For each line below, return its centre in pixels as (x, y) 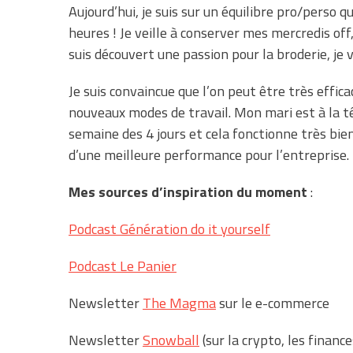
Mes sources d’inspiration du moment (188, 191)
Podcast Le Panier (123, 266)
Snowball (171, 340)
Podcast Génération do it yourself (169, 229)
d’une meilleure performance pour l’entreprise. (209, 154)
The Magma (179, 303)
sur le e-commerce (273, 303)
